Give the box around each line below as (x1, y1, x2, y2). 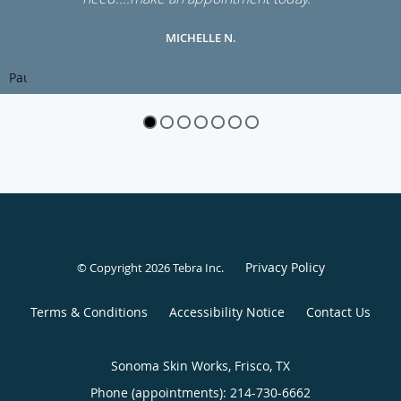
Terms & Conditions (30, 303, 148, 321)
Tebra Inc (172, 260, 221, 277)
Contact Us (306, 303, 371, 321)
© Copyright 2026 (76, 260, 173, 277)
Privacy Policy (244, 259, 325, 277)
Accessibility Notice (169, 303, 285, 321)
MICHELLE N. (165, 30, 236, 47)
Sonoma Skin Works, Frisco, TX (111, 357, 290, 375)
